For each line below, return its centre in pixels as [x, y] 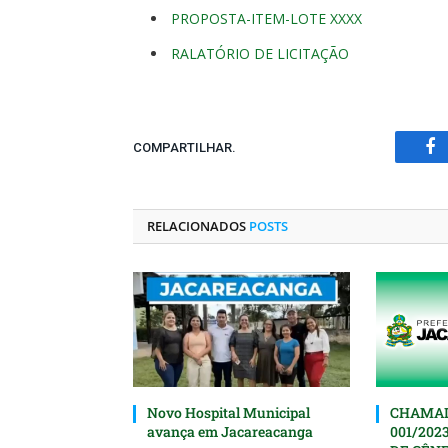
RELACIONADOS [198, 226]
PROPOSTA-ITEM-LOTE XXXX [266, 18]
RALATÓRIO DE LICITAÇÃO [260, 53]
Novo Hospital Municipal [228, 413]
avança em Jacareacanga [230, 432]
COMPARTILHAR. [184, 147]
